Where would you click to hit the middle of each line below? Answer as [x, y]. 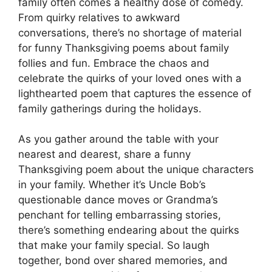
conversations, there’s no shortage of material [130, 32]
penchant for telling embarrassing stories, [120, 215]
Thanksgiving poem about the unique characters [136, 169]
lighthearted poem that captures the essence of [135, 93]
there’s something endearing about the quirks [129, 230]
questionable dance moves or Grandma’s [118, 200]
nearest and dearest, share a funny [104, 154]
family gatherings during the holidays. [110, 108]
